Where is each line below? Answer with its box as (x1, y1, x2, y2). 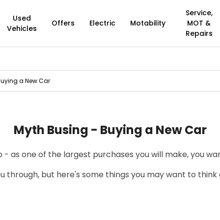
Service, (185, 8, 213, 18)
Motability (130, 18, 165, 28)
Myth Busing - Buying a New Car (13, 122, 207, 138)
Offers (51, 18, 75, 28)
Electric (89, 18, 115, 28)
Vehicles (6, 23, 37, 33)
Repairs (185, 28, 213, 38)
